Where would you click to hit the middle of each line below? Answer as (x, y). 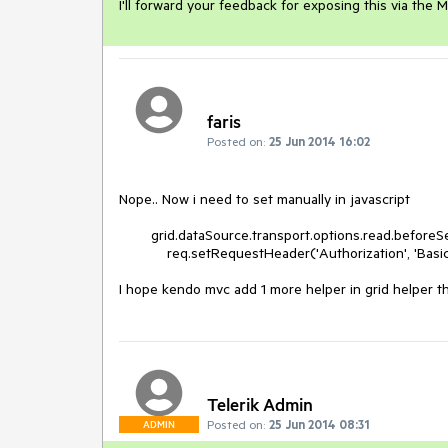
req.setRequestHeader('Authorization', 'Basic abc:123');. (143, 252)
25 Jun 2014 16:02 (319, 140)
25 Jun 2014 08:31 (319, 424)
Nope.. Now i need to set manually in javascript (264, 198)
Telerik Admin (260, 404)
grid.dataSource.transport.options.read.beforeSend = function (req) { (135, 234)
